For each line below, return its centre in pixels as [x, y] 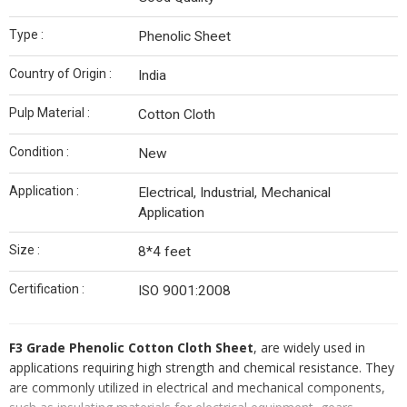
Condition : [39, 152]
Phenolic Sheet [184, 37]
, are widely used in [309, 348]
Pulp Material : [50, 113]
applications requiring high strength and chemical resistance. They [202, 368]
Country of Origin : [60, 74]
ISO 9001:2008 [184, 291]
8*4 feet [164, 252]
